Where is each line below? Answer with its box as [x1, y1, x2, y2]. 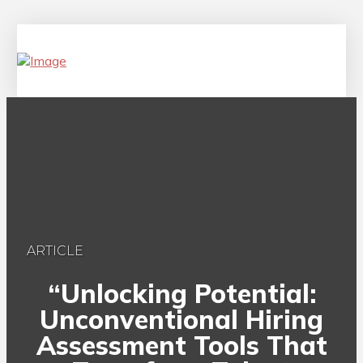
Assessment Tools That [36, 328, 327, 361]
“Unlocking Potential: [47, 276, 316, 310]
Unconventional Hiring [40, 302, 323, 335]
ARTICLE [26, 243, 83, 258]
